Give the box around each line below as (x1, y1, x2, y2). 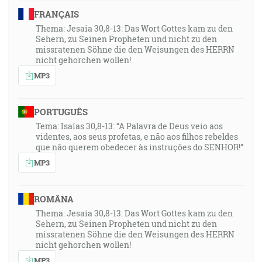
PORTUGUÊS (33, 106, 88, 118)
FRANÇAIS (33, 8, 79, 20)
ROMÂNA (33, 193, 74, 205)
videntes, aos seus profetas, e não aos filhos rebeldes (36, 131, 238, 142)
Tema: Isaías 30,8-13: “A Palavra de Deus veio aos (36, 120, 223, 132)
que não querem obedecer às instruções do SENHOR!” (36, 142, 243, 153)
